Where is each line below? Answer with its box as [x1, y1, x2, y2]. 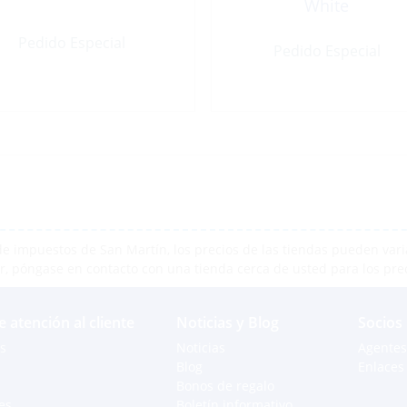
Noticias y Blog [176, 313, 279, 333]
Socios [358, 313, 402, 333]
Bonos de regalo [176, 377, 274, 395]
